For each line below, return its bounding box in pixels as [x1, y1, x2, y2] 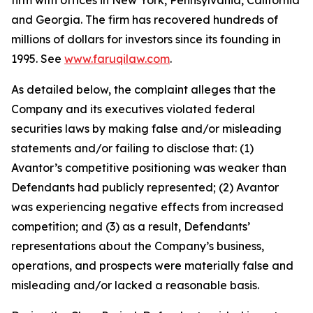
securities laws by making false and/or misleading [11, 122, 282, 136]
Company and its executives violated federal [11, 102, 255, 117]
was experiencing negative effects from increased [11, 200, 284, 214]
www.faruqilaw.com [64, 52, 170, 66]
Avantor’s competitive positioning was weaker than [11, 161, 286, 175]
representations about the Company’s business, [11, 239, 264, 254]
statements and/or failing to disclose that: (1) [11, 141, 254, 156]
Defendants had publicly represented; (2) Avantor [11, 180, 279, 195]
